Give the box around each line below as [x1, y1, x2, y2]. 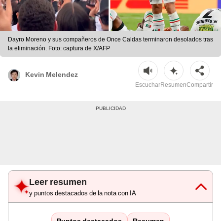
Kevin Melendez [25, 70, 78, 78]
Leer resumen [29, 177, 87, 187]
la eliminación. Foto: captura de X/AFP [8, 45, 110, 52]
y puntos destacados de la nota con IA [29, 189, 136, 197]
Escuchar [135, 81, 160, 89]
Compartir [186, 81, 213, 89]
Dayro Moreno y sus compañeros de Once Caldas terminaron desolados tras [8, 36, 213, 43]
